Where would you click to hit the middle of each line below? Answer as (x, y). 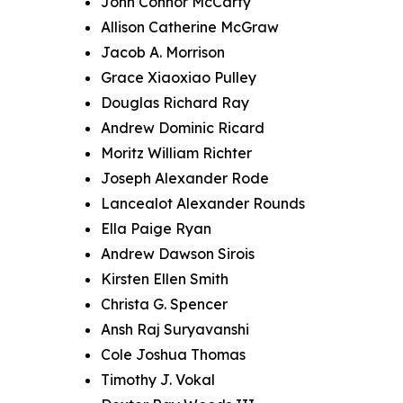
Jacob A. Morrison (163, 53)
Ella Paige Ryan (156, 229)
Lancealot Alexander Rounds (203, 204)
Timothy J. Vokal (158, 380)
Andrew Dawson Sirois (178, 254)
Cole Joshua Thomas (173, 355)
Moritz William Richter (176, 153)
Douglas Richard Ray (175, 103)
